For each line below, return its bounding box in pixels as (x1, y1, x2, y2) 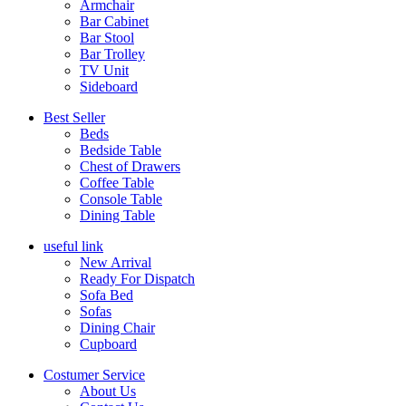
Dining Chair (80, 320, 155, 336)
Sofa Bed (80, 287, 133, 304)
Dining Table (80, 208, 155, 224)
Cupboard (80, 336, 137, 353)
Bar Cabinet (80, 14, 149, 30)
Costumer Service (43, 367, 145, 383)
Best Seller (43, 110, 105, 126)
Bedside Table (80, 142, 161, 159)
